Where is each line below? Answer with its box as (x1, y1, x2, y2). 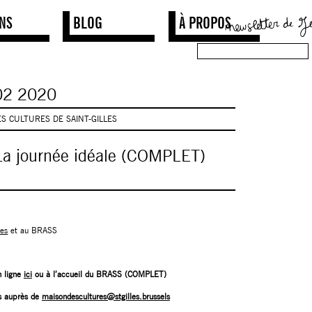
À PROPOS (178, 12, 231, 33)
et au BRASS (8, 224, 58, 235)
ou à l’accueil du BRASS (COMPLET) (31, 269, 166, 280)
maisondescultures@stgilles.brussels (41, 290, 170, 302)
